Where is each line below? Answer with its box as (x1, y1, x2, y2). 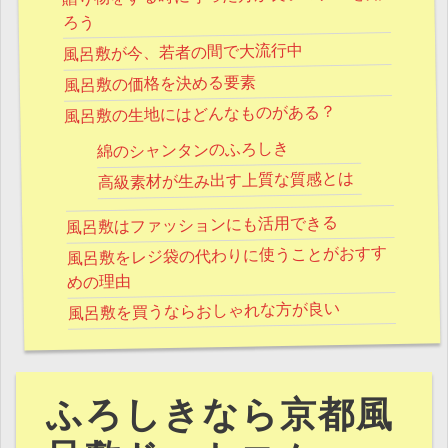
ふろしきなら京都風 (46, 397, 394, 434)
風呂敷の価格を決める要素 (63, 72, 256, 97)
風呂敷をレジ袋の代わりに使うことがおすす (66, 243, 387, 270)
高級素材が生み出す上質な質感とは (97, 169, 354, 194)
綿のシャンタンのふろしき (96, 138, 290, 163)
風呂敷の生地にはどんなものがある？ (64, 102, 337, 128)
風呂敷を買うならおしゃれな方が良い (67, 299, 340, 325)
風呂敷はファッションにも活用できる (66, 213, 339, 238)
